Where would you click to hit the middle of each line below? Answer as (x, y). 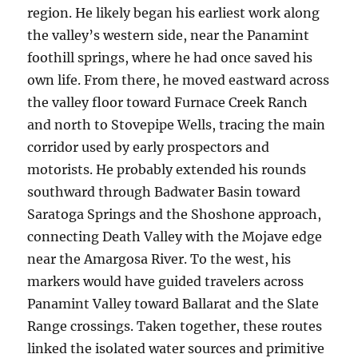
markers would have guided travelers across (166, 281)
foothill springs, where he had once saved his (170, 58)
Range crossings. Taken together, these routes (175, 326)
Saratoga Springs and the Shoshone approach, (175, 214)
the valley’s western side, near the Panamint (169, 35)
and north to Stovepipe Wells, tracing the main (177, 125)
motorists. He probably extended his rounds (167, 169)
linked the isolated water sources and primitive (176, 348)
